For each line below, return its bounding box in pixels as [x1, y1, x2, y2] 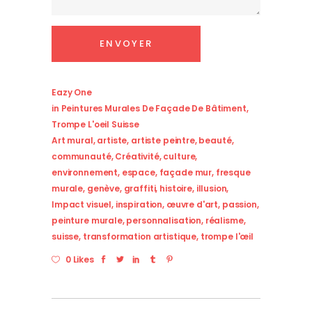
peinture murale [52, 214, 123, 226]
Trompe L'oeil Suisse [52, 118, 139, 130]
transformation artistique [82, 231, 197, 242]
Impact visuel [52, 198, 112, 210]
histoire [159, 182, 192, 194]
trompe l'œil [200, 231, 253, 242]
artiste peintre [131, 134, 195, 146]
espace [121, 166, 155, 178]
